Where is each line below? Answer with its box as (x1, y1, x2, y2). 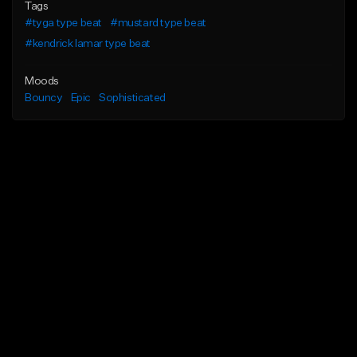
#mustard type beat (110, 18, 206, 29)
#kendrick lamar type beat (25, 38, 151, 50)
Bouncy (25, 92, 63, 104)
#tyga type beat (25, 18, 102, 29)
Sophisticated (99, 92, 166, 104)
